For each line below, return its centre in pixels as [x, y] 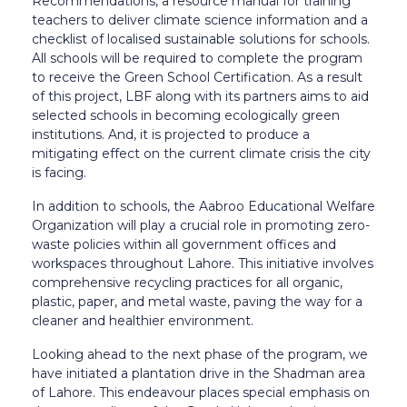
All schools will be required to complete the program [197, 58]
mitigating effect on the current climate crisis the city [201, 153]
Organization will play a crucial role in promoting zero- [201, 225]
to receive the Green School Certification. [164, 77]
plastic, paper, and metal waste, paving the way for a [197, 301]
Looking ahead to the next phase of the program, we [200, 354]
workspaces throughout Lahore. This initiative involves [203, 263]
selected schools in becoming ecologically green [186, 115]
